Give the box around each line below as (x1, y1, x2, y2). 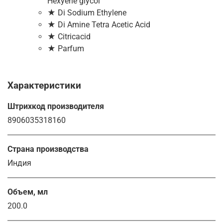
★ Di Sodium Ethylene (47, 7, 126, 17)
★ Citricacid (47, 31, 91, 41)
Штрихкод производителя (7, 101, 104, 111)
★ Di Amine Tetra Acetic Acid (47, 19, 150, 29)
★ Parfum (47, 43, 84, 53)
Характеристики (7, 79, 81, 91)
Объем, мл (7, 187, 48, 197)
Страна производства (7, 144, 89, 154)
